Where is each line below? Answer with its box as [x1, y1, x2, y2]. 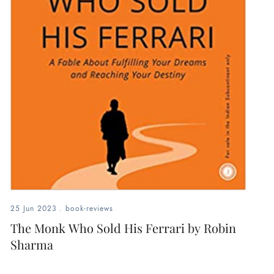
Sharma [10, 236, 53, 253]
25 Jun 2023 [10, 204, 57, 214]
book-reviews [65, 204, 113, 214]
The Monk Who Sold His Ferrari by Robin [10, 220, 236, 237]
